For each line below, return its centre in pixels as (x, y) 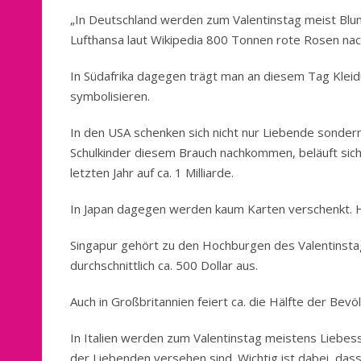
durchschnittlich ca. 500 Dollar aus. (164, 266)
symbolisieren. (110, 96)
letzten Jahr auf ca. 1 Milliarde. (152, 173)
